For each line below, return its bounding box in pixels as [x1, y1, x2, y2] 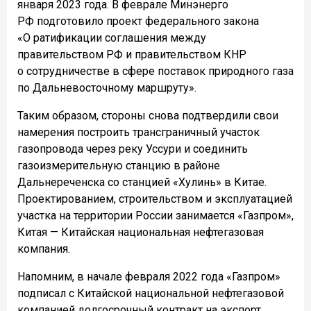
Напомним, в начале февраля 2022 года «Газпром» [17, 269, 280, 283]
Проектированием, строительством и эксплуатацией [17, 192, 292, 205]
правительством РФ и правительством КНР [17, 47, 246, 61]
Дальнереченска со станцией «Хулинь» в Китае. [17, 175, 267, 189]
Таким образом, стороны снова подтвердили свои [17, 108, 278, 122]
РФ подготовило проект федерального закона [17, 14, 259, 28]
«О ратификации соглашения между [17, 31, 206, 44]
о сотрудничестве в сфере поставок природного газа [17, 64, 294, 78]
